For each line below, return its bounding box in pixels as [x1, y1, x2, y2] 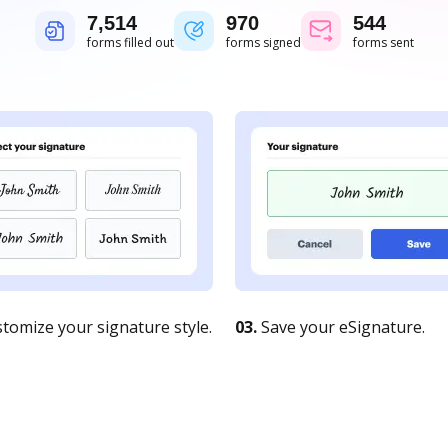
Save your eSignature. [257, 316, 425, 338]
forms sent [352, 34, 414, 51]
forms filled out [86, 34, 174, 51]
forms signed [225, 34, 301, 51]
